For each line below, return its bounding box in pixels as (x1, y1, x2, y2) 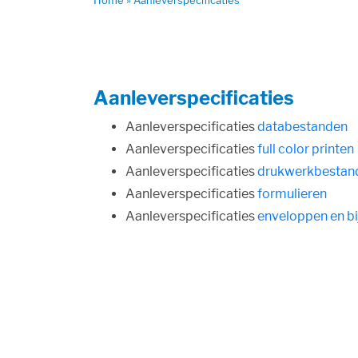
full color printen (257, 141, 354, 157)
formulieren (257, 186, 327, 201)
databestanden (257, 119, 348, 134)
